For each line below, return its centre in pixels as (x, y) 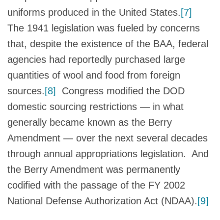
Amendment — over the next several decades (108, 138)
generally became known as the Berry (90, 122)
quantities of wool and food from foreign (94, 75)
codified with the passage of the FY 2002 (96, 185)
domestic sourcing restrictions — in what (96, 106)
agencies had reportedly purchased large (96, 59)
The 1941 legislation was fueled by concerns (104, 28)
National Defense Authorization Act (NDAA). (102, 201)
